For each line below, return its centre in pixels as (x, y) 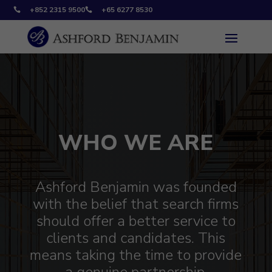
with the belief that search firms (136, 204)
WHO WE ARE (136, 143)
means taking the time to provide (136, 255)
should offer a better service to (136, 221)
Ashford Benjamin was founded (136, 187)
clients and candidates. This (136, 238)
